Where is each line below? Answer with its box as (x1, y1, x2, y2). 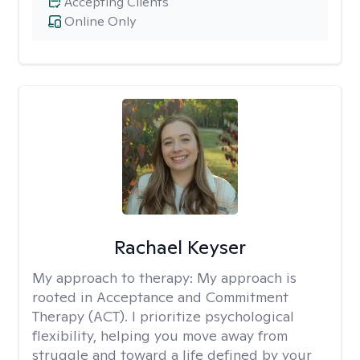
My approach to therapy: (32, 268, 197, 287)
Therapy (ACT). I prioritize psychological (32, 307, 294, 325)
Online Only (64, 13, 136, 30)
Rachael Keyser (113, 235, 246, 260)
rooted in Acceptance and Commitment (32, 288, 288, 306)
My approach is (197, 268, 297, 287)
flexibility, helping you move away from (32, 326, 288, 345)
